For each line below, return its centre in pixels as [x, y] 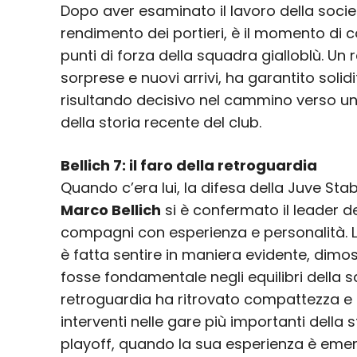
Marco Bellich [111, 210]
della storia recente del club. [161, 123]
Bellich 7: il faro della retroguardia [189, 166]
